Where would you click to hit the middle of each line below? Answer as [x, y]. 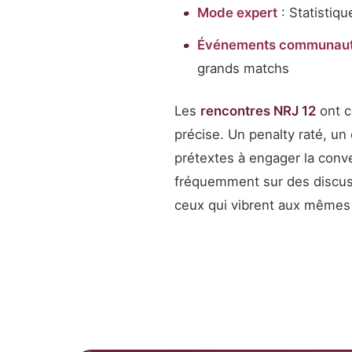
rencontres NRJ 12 [258, 110]
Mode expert [237, 12]
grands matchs [243, 68]
